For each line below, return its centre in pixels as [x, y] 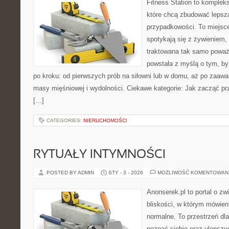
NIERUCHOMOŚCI [105, 120]
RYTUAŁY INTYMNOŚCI [99, 155]
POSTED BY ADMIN [71, 173]
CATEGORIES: [65, 120]
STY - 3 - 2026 [126, 173]
